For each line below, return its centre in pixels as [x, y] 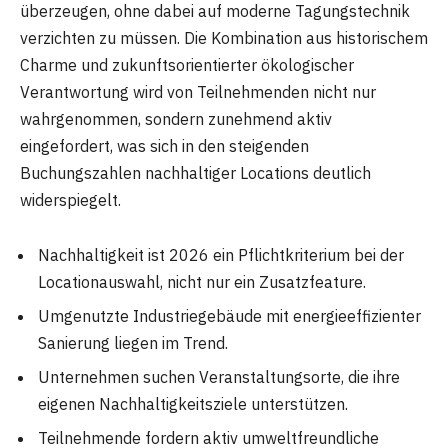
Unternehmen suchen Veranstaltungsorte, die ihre [219, 377]
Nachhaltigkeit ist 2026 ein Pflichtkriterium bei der [221, 255]
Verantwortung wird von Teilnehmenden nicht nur [198, 91]
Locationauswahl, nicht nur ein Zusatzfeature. [202, 282]
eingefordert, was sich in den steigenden [164, 145]
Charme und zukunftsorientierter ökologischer [187, 64]
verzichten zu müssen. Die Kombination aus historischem [224, 37]
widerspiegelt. [70, 199]
